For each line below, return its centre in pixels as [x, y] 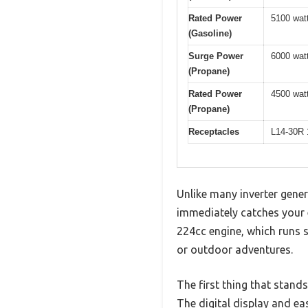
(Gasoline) [210, 33]
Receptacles [214, 131]
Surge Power [216, 56]
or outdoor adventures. [235, 250]
